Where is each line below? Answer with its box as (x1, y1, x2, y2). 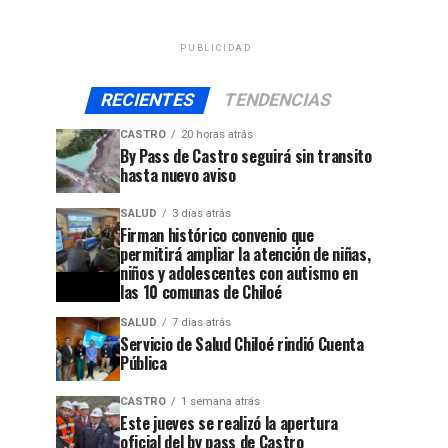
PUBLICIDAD (180, 43, 252, 53)
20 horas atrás (181, 128, 253, 141)
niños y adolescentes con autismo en (120, 261, 358, 285)
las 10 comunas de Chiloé (120, 280, 282, 304)
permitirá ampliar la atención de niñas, (120, 242, 371, 266)
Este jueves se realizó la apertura (120, 411, 339, 435)
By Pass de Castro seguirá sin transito (120, 144, 372, 168)
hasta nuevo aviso (120, 163, 236, 187)
